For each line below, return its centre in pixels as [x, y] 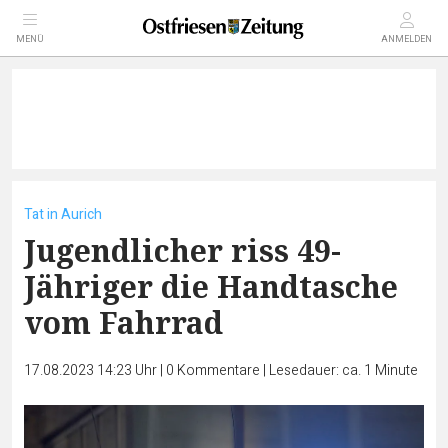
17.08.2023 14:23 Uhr [92, 370]
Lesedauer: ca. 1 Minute [343, 370]
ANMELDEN [406, 39]
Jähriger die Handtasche [211, 286]
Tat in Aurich [63, 214]
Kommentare [218, 370]
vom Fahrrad [123, 322]
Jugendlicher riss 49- [182, 250]
